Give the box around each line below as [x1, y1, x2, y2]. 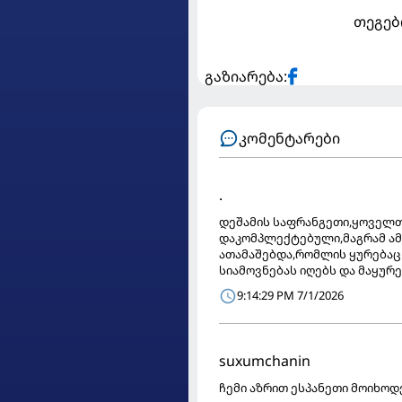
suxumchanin [219, 350, 310, 371]
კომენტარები [239, 127, 340, 148]
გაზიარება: [205, 66, 287, 86]
